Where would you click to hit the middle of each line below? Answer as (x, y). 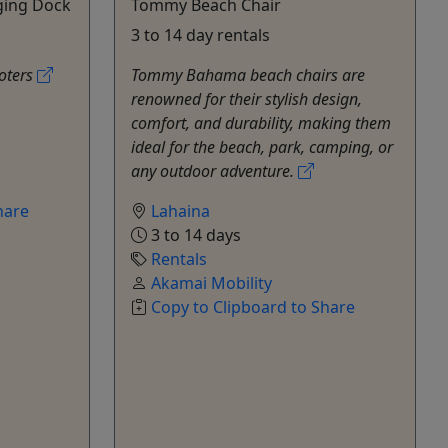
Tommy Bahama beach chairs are (248, 74)
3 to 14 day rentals (200, 34)
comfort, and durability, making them (261, 122)
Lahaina (180, 210)
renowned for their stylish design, (246, 98)
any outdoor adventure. (214, 170)
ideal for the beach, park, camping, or (262, 146)
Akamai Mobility (211, 282)
